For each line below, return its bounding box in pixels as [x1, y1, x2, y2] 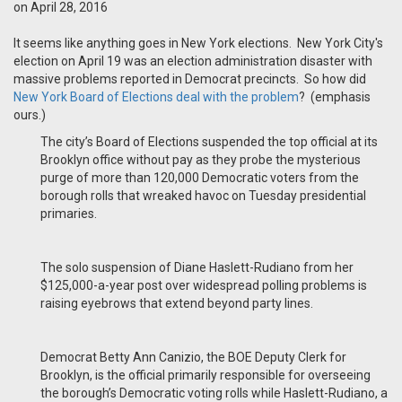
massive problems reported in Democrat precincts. [13, 72, 299, 87]
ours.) [13, 108, 46, 123]
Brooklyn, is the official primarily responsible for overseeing [40, 368, 371, 383]
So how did [304, 72, 366, 87]
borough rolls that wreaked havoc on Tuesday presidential [40, 188, 366, 204]
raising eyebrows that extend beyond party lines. [40, 296, 313, 311]
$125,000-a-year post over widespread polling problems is [40, 278, 367, 293]
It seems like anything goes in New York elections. [13, 36, 292, 51]
